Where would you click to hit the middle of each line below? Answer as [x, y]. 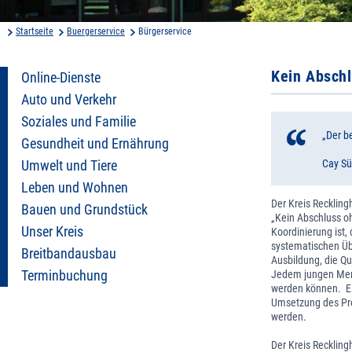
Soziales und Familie [79, 121]
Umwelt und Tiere [69, 165]
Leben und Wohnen [75, 187]
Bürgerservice [165, 31]
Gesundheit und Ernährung [95, 143]
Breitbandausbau [69, 253]
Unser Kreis [52, 231]
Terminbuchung [64, 275]
